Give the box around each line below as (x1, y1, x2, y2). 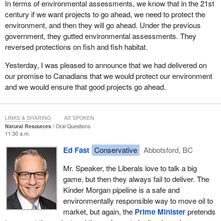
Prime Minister (134, 206, 185, 218)
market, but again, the (63, 206, 135, 217)
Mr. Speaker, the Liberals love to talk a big (63, 163, 197, 174)
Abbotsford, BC (142, 145, 193, 155)
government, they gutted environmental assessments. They (4, 30, 196, 41)
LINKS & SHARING (4, 114, 51, 122)
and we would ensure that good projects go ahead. (4, 81, 166, 92)
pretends (185, 206, 216, 217)
